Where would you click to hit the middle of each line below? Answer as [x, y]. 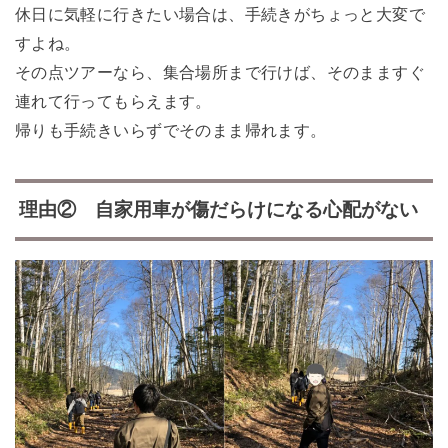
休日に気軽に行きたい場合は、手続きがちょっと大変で [220, 13]
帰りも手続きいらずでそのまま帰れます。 [170, 129]
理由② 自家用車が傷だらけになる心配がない [218, 210]
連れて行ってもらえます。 [113, 100]
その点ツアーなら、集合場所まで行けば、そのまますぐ [220, 71]
